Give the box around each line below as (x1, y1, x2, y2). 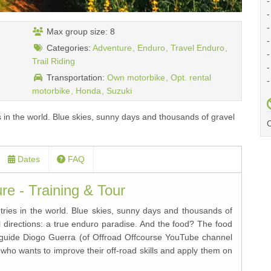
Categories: (44, 42, 93, 53)
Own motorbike (107, 72, 168, 82)
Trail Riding (32, 56, 75, 66)
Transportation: (44, 72, 107, 82)
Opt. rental (171, 72, 211, 82)
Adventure (93, 42, 134, 53)
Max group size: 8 (44, 26, 115, 36)
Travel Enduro (171, 42, 227, 53)
